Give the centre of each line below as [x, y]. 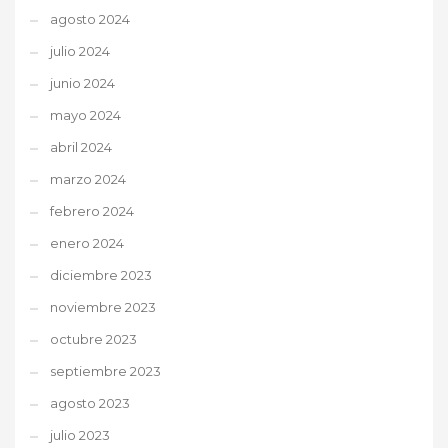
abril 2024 [81, 146]
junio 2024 [82, 82]
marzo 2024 [88, 178]
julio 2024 [80, 50]
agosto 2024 [90, 18]
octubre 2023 [93, 338]
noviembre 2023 [103, 306]
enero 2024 [87, 242]
